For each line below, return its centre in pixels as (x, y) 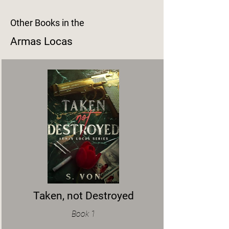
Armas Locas (41, 41)
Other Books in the (47, 22)
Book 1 (83, 214)
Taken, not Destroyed (83, 196)
